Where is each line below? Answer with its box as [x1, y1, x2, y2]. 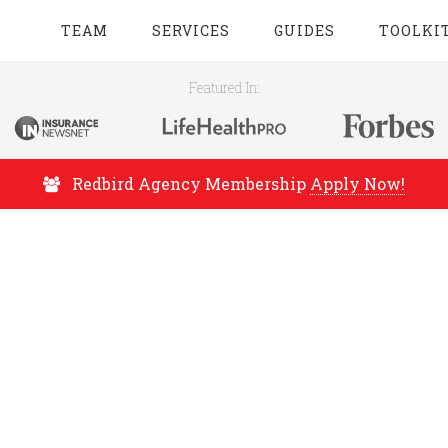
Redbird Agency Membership [72, 172, 306, 194]
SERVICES [152, 21, 230, 40]
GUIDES [274, 21, 335, 40]
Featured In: [189, 78, 259, 97]
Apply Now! [310, 172, 405, 194]
